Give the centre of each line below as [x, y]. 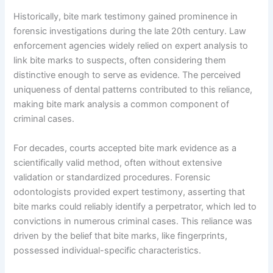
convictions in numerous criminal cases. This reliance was [133, 221]
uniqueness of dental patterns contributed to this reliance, [133, 90]
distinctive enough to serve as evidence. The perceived [127, 75]
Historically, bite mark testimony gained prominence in [126, 17]
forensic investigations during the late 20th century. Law [130, 31]
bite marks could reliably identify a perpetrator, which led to [135, 206]
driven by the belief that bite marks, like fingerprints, [121, 236]
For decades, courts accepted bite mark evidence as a [125, 148]
